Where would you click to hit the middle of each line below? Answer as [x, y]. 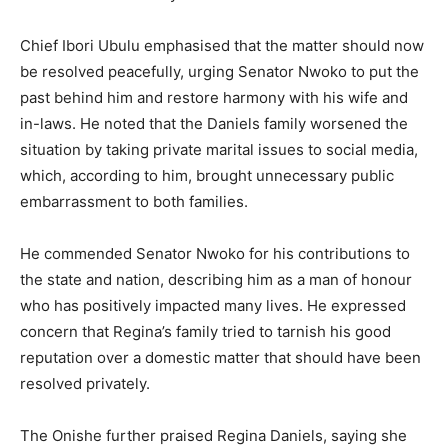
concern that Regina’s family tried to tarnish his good [205, 332]
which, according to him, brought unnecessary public [207, 176]
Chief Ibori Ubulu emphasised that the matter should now [222, 46]
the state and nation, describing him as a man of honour [216, 280]
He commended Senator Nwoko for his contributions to [215, 254]
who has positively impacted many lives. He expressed [213, 306]
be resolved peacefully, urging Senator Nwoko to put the [219, 72]
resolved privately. [85, 384]
